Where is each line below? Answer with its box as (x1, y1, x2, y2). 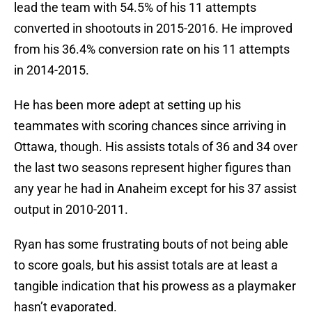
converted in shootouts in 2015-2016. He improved (14, 21, 292, 36)
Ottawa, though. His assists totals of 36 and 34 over (14, 139, 297, 155)
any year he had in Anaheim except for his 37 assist (14, 181, 297, 196)
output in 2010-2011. (14, 202, 128, 217)
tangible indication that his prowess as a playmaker (14, 279, 296, 294)
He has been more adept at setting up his (14, 97, 241, 113)
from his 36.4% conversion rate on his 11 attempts (14, 42, 290, 57)
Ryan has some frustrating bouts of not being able (14, 237, 288, 252)
